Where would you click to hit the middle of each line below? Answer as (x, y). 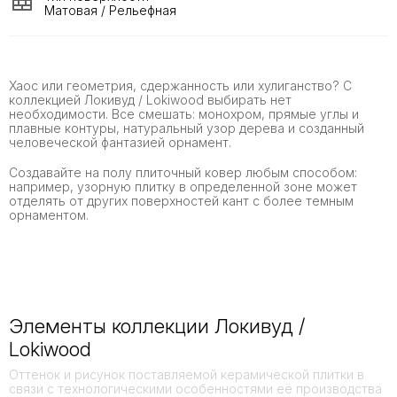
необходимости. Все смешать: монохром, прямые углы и (184, 114)
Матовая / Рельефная (110, 10)
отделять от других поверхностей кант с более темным (181, 201)
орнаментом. (49, 215)
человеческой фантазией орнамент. (120, 143)
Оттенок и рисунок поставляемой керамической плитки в (187, 374)
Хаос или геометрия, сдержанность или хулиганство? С (180, 86)
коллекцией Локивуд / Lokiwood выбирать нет (150, 100)
